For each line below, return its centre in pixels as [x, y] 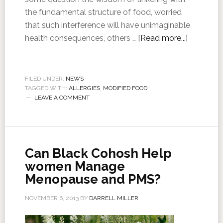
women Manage [75, 166]
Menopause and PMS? [93, 179]
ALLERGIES [84, 88]
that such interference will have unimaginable [107, 25]
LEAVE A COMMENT [62, 98]
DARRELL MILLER [113, 198]
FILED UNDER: [45, 79]
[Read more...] [163, 38]
